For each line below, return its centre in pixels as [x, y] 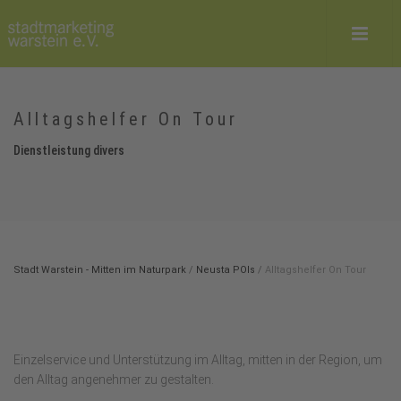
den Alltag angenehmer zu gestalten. [114, 380]
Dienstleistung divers [69, 150]
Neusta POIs [226, 270]
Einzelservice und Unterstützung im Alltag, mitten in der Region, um [198, 360]
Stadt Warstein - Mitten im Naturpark [100, 270]
